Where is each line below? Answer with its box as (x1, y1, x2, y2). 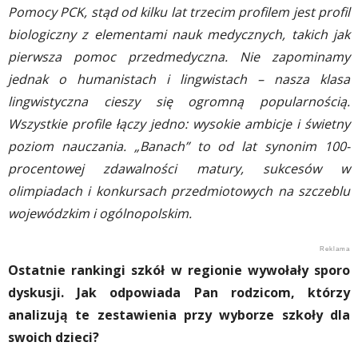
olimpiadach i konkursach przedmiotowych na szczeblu (8, 182, 350, 200)
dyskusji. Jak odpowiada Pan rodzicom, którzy (8, 284, 350, 301)
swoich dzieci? (8, 328, 99, 346)
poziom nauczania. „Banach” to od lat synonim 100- (8, 137, 350, 155)
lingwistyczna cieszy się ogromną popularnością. (8, 93, 350, 110)
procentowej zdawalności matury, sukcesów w (8, 160, 350, 177)
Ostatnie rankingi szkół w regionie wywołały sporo (8, 261, 350, 279)
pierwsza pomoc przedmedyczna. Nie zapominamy (8, 48, 350, 66)
